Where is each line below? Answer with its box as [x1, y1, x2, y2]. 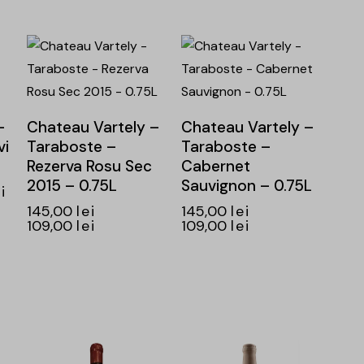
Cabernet [180, 156, 250, 177]
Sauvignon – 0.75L [180, 175, 312, 197]
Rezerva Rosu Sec [26, 156, 152, 177]
